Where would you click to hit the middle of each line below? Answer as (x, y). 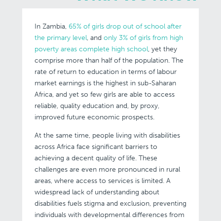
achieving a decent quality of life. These (96, 158)
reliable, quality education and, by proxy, (97, 106)
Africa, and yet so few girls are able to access (104, 94)
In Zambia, (50, 26)
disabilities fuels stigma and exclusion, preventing (110, 203)
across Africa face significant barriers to (96, 147)
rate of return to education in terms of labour (105, 72)
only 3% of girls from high (143, 38)
